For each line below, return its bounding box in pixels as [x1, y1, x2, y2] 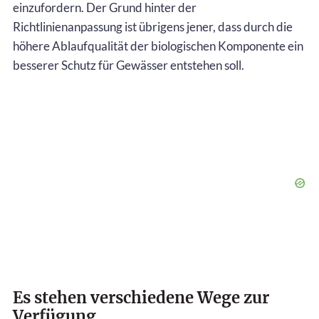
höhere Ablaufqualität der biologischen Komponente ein [13, 38, 303, 53]
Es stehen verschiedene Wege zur [13, 287, 269, 308]
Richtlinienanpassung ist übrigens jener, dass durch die [13, 19, 293, 34]
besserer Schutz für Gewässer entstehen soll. [13, 57, 244, 73]
